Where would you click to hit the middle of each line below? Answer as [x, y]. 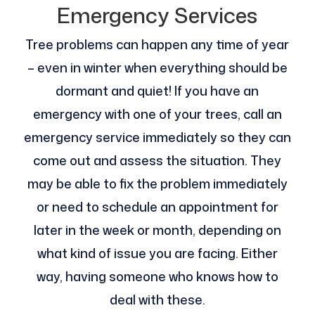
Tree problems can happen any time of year [157, 45]
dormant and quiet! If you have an [157, 91]
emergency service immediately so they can [157, 137]
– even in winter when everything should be [157, 68]
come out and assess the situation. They [157, 161]
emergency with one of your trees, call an [157, 114]
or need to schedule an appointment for [157, 207]
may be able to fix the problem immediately [157, 184]
